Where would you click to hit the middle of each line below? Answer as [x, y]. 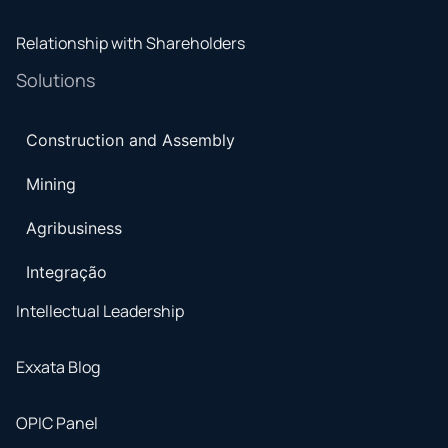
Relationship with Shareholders [130, 42]
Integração [66, 271]
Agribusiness [74, 227]
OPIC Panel [57, 422]
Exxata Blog [58, 366]
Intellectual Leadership [100, 310]
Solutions [55, 79]
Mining [51, 183]
